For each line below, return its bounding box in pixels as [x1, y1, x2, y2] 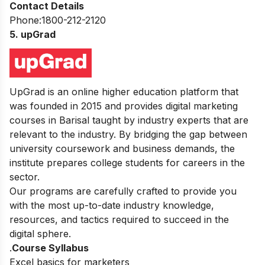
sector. [9, 170, 40, 183]
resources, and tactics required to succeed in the [9, 213, 229, 225]
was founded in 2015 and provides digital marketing [9, 99, 238, 112]
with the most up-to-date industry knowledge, [9, 199, 214, 211]
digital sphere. [9, 227, 74, 240]
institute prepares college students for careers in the [9, 156, 245, 169]
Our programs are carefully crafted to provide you [9, 185, 237, 197]
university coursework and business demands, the [9, 142, 235, 154]
